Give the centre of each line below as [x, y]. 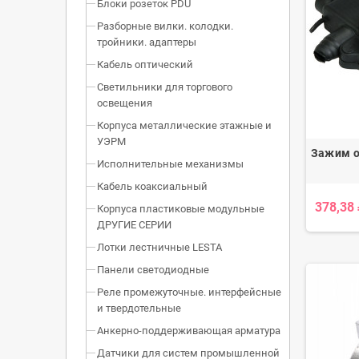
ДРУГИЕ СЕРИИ [134, 225]
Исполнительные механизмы [170, 164]
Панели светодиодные [153, 270]
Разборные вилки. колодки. [165, 26]
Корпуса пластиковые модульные [181, 209]
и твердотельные [139, 309]
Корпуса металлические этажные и [184, 126]
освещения [125, 103]
